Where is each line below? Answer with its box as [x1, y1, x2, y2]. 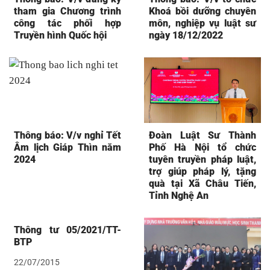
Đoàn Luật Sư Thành [149, 130, 256, 142]
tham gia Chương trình [14, 5, 121, 17]
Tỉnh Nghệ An [149, 190, 209, 202]
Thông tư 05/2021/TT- [14, 224, 121, 236]
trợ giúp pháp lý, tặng [149, 166, 256, 178]
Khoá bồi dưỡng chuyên [149, 5, 256, 17]
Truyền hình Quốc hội [14, 30, 107, 42]
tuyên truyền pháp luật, [149, 154, 256, 166]
